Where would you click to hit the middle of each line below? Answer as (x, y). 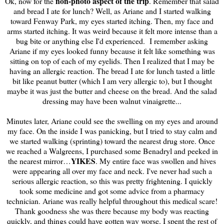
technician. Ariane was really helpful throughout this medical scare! (112, 200)
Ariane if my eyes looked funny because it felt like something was (112, 50)
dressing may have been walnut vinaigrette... (112, 100)
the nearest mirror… (39, 160)
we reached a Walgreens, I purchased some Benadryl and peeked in (112, 150)
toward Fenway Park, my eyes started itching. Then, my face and (112, 20)
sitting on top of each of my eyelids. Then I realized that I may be (112, 60)
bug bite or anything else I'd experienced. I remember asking (112, 40)
